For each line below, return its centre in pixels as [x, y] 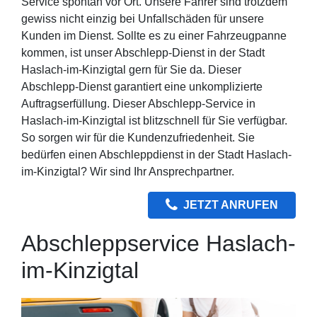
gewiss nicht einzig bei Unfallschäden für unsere [143, 18]
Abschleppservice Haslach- [158, 243]
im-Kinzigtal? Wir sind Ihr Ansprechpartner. [128, 171]
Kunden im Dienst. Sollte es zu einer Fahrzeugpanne [154, 35]
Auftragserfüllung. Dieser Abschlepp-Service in [138, 103]
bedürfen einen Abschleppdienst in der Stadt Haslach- [156, 154]
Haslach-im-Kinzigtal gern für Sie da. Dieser [131, 69]
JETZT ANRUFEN [231, 204]
